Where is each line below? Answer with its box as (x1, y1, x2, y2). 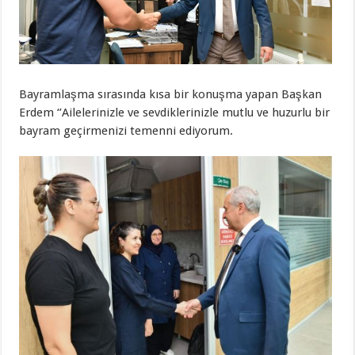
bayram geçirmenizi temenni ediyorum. (19, 124, 234, 139)
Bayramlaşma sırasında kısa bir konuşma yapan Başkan (19, 87, 323, 102)
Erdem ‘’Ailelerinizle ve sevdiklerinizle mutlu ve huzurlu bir (19, 105, 330, 120)
